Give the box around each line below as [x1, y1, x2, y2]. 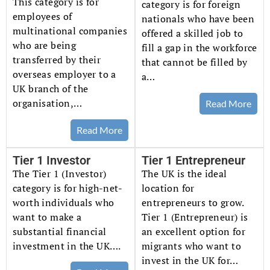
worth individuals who [13, 195, 115, 209]
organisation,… [13, 96, 83, 110]
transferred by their [13, 53, 101, 67]
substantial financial [13, 224, 107, 238]
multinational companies [13, 24, 128, 38]
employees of [13, 10, 72, 24]
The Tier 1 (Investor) [13, 166, 107, 180]
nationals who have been [142, 12, 255, 26]
